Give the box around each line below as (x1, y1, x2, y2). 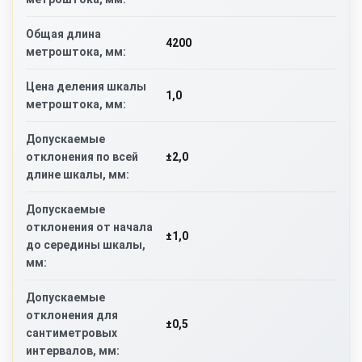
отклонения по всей (26, 150, 138, 164)
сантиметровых (26, 326, 117, 340)
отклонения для (26, 309, 118, 322)
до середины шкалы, (26, 238, 145, 252)
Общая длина (26, 27, 101, 41)
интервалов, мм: (26, 344, 120, 358)
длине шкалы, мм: (26, 168, 129, 182)
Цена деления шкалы (26, 80, 146, 94)
